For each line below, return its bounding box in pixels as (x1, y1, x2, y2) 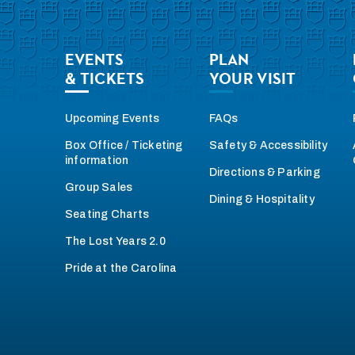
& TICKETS (65, 67, 145, 89)
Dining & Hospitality (208, 193, 315, 205)
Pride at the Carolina (65, 261, 177, 274)
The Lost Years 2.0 (65, 235, 166, 247)
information (65, 154, 129, 166)
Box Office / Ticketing (65, 139, 183, 151)
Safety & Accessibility (208, 139, 328, 151)
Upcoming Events (65, 112, 160, 124)
